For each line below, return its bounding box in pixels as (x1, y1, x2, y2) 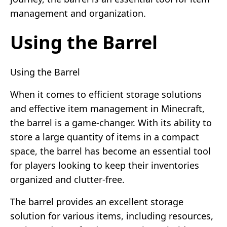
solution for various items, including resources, (10, 209, 213, 222)
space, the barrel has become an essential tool (10, 144, 211, 157)
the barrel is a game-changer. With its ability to (10, 116, 212, 129)
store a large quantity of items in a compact (10, 130, 199, 143)
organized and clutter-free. (10, 173, 125, 185)
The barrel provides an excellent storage (10, 195, 183, 208)
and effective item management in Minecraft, (10, 102, 205, 115)
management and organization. (10, 7, 146, 19)
